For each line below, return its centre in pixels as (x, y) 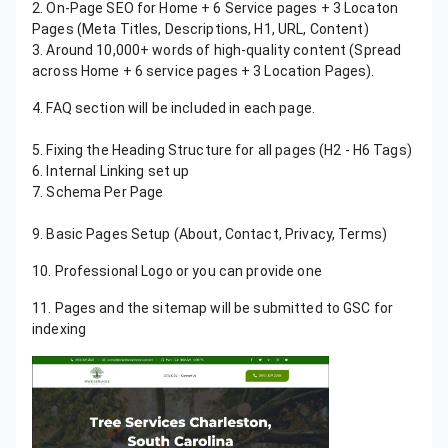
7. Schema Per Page (101, 192)
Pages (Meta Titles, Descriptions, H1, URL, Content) (200, 29)
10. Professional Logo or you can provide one (180, 271)
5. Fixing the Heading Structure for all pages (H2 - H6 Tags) (222, 150)
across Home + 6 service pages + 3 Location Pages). (203, 71)
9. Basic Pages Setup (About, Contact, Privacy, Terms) (213, 234)
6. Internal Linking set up (111, 171)
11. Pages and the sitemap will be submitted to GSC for (213, 308)
